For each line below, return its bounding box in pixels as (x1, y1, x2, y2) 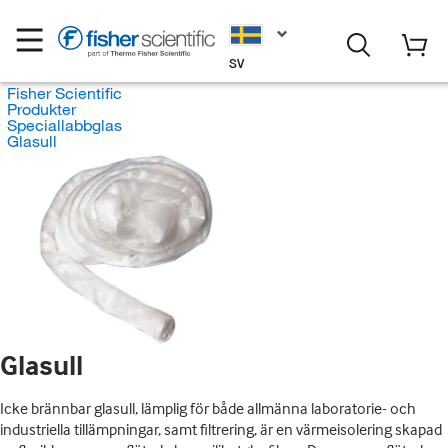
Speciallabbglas (6, 115, 122, 135)
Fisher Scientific (6, 83, 122, 103)
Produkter (6, 99, 76, 119)
